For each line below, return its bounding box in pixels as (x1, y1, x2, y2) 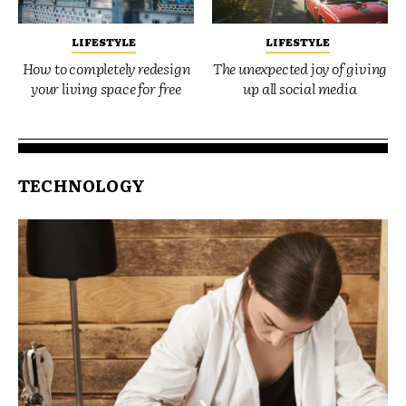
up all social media (243, 76, 357, 99)
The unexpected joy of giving (212, 56, 388, 79)
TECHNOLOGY (18, 172, 145, 198)
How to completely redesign (22, 56, 190, 79)
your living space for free (31, 76, 181, 99)
